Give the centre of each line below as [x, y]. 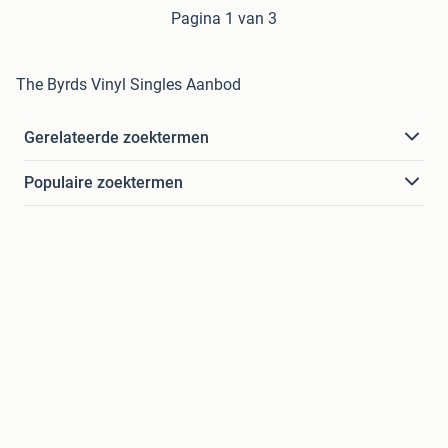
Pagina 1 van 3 [224, 18]
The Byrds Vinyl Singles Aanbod [128, 84]
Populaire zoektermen [103, 182]
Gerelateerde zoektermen [116, 137]
